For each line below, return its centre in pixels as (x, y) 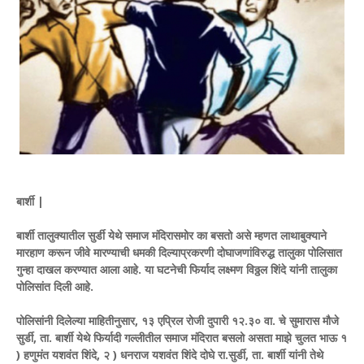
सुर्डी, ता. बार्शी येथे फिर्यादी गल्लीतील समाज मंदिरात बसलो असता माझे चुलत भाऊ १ (182, 337)
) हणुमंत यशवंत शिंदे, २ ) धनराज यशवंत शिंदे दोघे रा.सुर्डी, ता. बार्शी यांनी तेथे (170, 354)
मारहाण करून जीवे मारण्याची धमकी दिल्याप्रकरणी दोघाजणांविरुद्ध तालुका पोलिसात (179, 252)
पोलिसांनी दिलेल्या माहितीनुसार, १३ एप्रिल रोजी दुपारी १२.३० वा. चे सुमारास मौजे (178, 320)
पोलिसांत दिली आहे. (55, 286)
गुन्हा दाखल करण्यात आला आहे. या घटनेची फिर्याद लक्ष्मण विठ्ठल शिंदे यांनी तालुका (177, 269)
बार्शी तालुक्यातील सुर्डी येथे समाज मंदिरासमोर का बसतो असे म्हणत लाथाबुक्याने (171, 235)
